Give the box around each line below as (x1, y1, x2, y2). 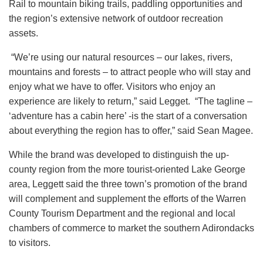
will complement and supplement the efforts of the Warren (9, 194, 246, 204)
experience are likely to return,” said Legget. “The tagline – (9, 96, 252, 107)
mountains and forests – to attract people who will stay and (9, 67, 251, 77)
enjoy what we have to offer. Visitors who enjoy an (9, 82, 215, 92)
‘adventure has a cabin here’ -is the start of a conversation (9, 111, 247, 122)
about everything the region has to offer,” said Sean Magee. (9, 126, 253, 136)
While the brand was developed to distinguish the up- (9, 150, 229, 160)
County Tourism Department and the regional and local (9, 208, 235, 219)
